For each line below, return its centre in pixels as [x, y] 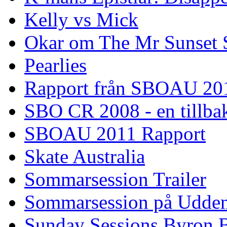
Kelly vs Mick [81, 20]
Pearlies [55, 65]
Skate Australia [85, 157]
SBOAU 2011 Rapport [115, 134]
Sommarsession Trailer [115, 179]
